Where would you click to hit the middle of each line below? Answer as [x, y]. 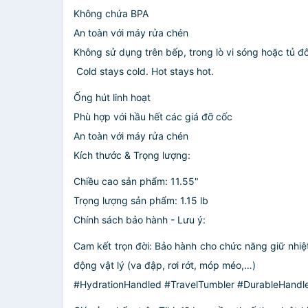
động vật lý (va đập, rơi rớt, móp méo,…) [165, 265]
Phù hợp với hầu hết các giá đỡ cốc [153, 117]
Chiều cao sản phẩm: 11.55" [136, 181]
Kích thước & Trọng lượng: [132, 155]
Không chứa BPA [111, 13]
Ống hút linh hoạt [112, 97]
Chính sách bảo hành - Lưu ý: [140, 220]
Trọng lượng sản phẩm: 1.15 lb [141, 200]
